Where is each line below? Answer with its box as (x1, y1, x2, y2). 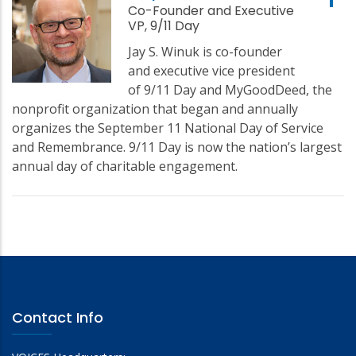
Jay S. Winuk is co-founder (128, 42, 283, 60)
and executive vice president (128, 61, 296, 79)
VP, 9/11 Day (128, 16, 200, 35)
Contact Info (12, 307, 103, 327)
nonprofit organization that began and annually (12, 99, 298, 118)
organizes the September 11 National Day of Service (12, 118, 323, 137)
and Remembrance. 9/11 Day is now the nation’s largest (12, 137, 342, 156)
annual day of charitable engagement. (12, 157, 238, 175)
